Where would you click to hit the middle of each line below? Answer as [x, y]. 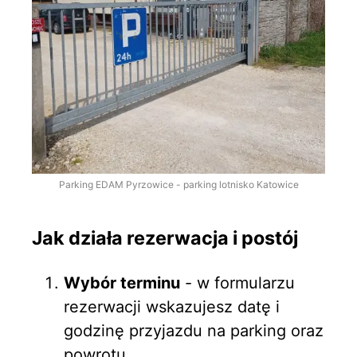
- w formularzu [237, 282]
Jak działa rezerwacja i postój [165, 238]
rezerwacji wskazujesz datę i [172, 306]
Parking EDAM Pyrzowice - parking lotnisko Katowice [178, 185]
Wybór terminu [122, 282]
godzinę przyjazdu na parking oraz [194, 330]
